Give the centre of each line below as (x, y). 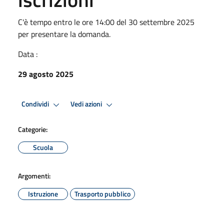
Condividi (36, 104)
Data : (28, 54)
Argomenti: (34, 175)
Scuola (43, 147)
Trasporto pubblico (102, 193)
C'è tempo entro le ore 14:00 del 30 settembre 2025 (106, 22)
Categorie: (33, 129)
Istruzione (43, 193)
